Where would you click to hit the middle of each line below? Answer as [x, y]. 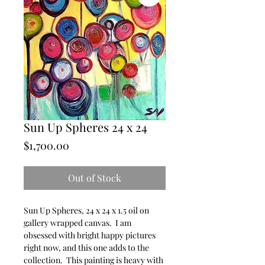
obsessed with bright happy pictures [90, 235]
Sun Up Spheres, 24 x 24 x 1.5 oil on [86, 210]
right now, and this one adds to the [86, 248]
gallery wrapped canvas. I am [77, 223]
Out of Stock [95, 178]
